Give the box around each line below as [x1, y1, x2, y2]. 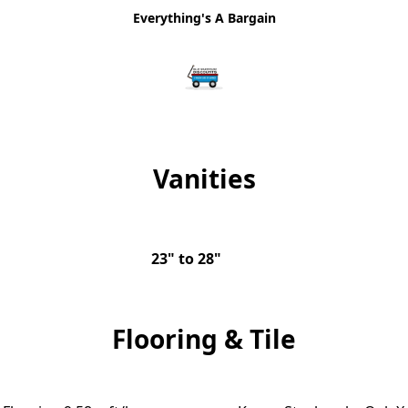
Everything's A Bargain [132, 9, 276, 26]
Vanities [152, 161, 256, 196]
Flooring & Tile [112, 321, 296, 357]
